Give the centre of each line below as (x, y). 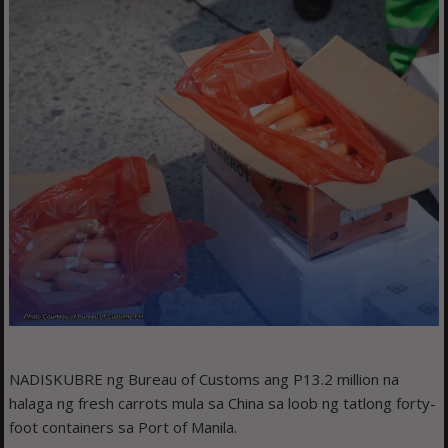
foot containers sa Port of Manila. (123, 427)
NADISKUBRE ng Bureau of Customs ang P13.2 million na (204, 379)
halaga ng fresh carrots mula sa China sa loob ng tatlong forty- (223, 403)
